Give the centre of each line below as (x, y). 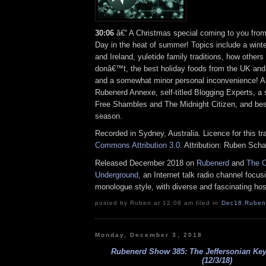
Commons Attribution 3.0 (137, 145)
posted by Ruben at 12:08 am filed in (158, 202)
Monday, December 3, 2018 (149, 235)
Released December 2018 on (146, 163)
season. (109, 116)
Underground (117, 175)
